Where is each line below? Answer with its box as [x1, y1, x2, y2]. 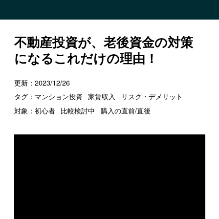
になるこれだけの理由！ [14, 49, 158, 67]
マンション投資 [34, 91, 83, 102]
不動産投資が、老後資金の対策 [14, 33, 193, 51]
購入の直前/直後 [100, 105, 151, 115]
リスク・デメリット [121, 91, 183, 102]
